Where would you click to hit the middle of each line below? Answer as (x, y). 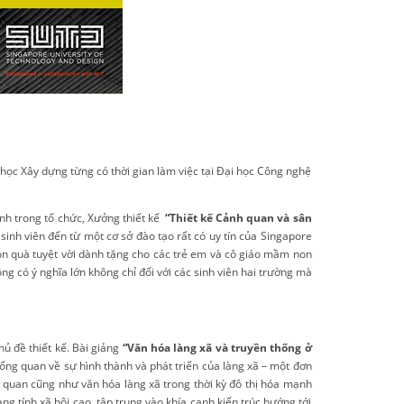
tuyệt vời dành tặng (83, 254)
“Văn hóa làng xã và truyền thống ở (217, 348)
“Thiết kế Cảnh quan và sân (239, 218)
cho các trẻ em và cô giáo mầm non (222, 254)
